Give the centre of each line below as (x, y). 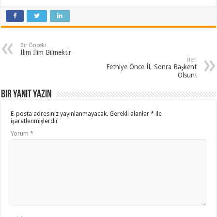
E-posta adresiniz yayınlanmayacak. (60, 113)
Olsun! (187, 75)
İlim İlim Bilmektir (46, 52)
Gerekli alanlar (130, 113)
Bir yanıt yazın (26, 94)
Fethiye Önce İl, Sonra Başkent (151, 67)
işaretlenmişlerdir (35, 121)
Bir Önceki (33, 45)
